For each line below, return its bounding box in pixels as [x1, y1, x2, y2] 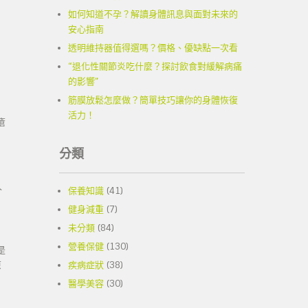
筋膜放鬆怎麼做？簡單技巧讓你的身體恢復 [68, 94, 238, 106]
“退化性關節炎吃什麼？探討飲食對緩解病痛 [68, 60, 242, 72]
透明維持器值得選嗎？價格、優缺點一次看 [68, 42, 238, 54]
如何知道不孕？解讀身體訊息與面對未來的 [68, 8, 238, 20]
